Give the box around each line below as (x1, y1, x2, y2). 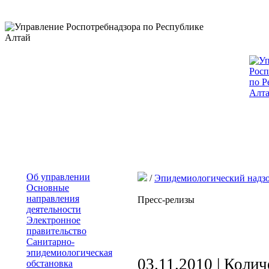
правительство (26, 226, 86, 236)
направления (26, 193, 79, 204)
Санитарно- (26, 237, 74, 247)
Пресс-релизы (138, 195, 195, 205)
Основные (26, 183, 69, 193)
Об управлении (26, 172, 90, 182)
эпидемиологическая (26, 247, 112, 258)
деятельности (26, 204, 81, 214)
